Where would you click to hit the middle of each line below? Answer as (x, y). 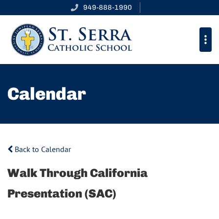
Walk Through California (77, 173)
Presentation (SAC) (62, 193)
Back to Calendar (42, 149)
